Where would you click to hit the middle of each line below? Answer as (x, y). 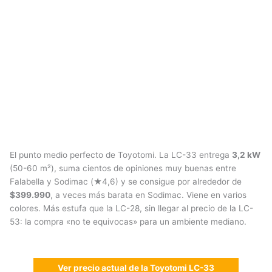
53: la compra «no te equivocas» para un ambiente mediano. (128, 222)
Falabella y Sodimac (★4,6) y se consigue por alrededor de (126, 182)
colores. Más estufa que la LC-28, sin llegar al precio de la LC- (131, 209)
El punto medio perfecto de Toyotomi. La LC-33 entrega (121, 155)
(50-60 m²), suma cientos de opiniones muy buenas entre (123, 168)
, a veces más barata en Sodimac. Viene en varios (148, 195)
